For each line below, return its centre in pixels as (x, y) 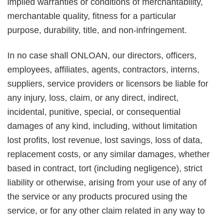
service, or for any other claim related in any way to (106, 210)
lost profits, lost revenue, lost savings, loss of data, (105, 140)
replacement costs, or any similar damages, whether (109, 154)
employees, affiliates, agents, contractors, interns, (103, 69)
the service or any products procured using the (97, 196)
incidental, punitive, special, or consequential (94, 112)
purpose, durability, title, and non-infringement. (97, 30)
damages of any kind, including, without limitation (102, 126)
